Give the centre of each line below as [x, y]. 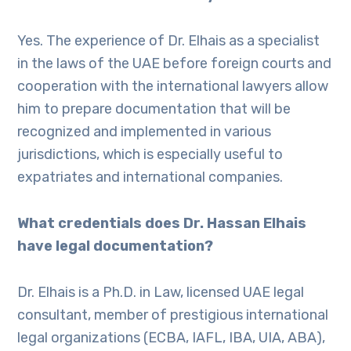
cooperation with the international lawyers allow [173, 86]
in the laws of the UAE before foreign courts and [175, 63]
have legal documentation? [116, 246]
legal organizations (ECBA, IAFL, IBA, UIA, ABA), [172, 338]
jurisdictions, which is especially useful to [150, 154]
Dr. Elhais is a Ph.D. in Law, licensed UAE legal [161, 292]
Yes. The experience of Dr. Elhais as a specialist [169, 41]
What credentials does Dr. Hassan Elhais [162, 223]
